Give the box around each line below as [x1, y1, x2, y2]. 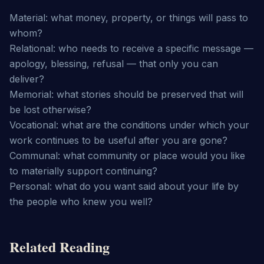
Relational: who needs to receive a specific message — [9, 42, 253, 54]
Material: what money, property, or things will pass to [9, 12, 248, 24]
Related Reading [9, 236, 110, 257]
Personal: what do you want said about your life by [9, 180, 239, 192]
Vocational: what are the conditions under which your [9, 119, 249, 131]
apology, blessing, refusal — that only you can [9, 58, 218, 70]
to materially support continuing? [9, 165, 157, 177]
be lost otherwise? [9, 104, 91, 115]
